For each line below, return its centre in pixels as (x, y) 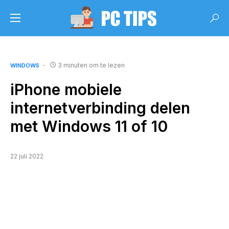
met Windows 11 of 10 (89, 126)
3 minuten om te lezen (91, 65)
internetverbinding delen (100, 108)
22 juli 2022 (27, 156)
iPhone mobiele (66, 89)
